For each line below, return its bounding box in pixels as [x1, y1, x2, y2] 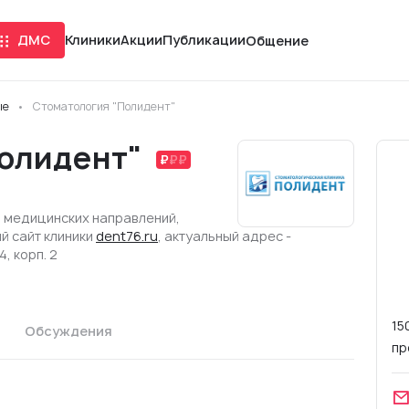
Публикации [163, 31, 246, 48]
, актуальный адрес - [158, 227, 291, 245]
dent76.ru [96, 227, 158, 245]
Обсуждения [25, 322, 112, 340]
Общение [246, 32, 309, 49]
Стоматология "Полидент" [32, 99, 175, 114]
